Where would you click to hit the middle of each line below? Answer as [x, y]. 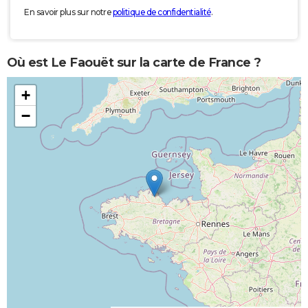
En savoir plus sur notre [68, 12]
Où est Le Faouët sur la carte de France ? [134, 62]
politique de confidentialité [162, 12]
